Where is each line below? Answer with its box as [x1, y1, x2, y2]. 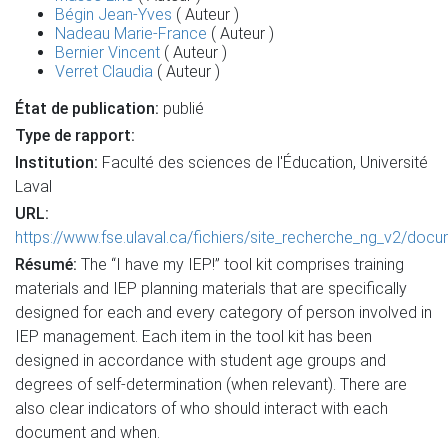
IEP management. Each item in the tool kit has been [15, 327, 372, 346]
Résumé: [15, 255, 77, 274]
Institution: [15, 153, 102, 172]
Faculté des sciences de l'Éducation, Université [102, 153, 428, 172]
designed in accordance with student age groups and [15, 351, 386, 370]
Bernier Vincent [55, 43, 160, 62]
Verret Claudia [55, 62, 153, 81]
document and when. [15, 423, 160, 442]
